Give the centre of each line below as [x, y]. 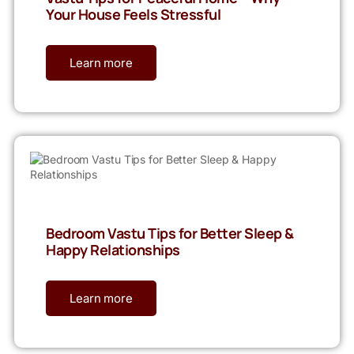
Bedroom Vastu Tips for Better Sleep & [170, 233]
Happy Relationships [113, 250]
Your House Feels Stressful [133, 15]
